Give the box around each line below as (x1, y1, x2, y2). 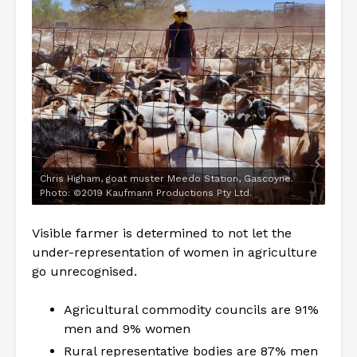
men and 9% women (64, 321, 190, 337)
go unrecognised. (32, 264, 137, 280)
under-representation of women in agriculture (32, 245, 317, 261)
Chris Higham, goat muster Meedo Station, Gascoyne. (40, 173, 293, 185)
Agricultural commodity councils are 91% (64, 302, 319, 318)
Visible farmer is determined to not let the (32, 226, 292, 241)
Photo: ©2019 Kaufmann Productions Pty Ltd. (40, 187, 252, 199)
